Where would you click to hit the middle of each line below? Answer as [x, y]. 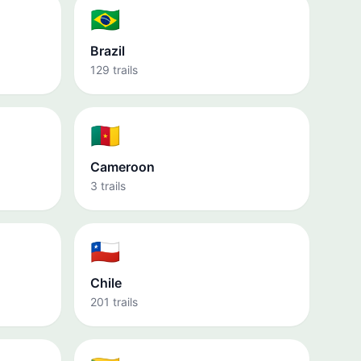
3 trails [108, 186]
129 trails [114, 70]
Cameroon [122, 167]
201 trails [114, 302]
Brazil [108, 51]
